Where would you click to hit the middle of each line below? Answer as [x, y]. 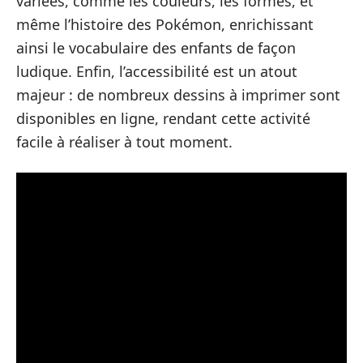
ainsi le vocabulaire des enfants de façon [156, 48]
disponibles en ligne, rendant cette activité [163, 118]
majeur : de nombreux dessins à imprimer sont [178, 95]
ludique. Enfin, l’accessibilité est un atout [157, 71]
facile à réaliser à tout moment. [124, 142]
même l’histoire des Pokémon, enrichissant [165, 24]
